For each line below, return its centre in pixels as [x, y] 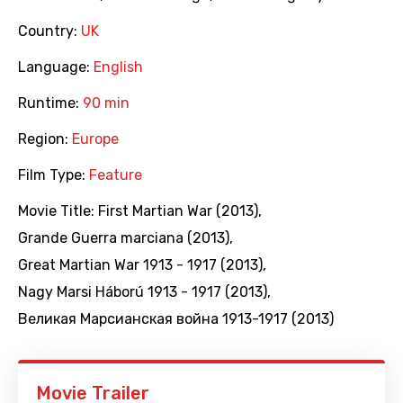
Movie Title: [58, 211]
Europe [95, 139]
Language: [56, 67]
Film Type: [54, 175]
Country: [49, 31]
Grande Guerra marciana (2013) [124, 238]
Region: [45, 139]
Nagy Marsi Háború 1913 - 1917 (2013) [143, 292]
